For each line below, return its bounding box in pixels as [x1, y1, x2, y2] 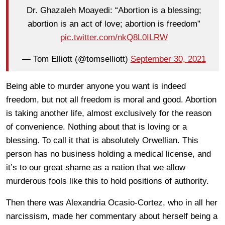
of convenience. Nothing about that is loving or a [6, 122, 187, 132]
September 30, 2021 [130, 54, 206, 64]
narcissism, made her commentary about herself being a [6, 211, 217, 221]
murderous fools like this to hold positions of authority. [6, 176, 209, 186]
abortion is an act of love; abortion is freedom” [27, 19, 200, 29]
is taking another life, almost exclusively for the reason [6, 108, 211, 118]
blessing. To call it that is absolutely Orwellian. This [6, 135, 198, 145]
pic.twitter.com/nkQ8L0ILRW [60, 33, 168, 43]
